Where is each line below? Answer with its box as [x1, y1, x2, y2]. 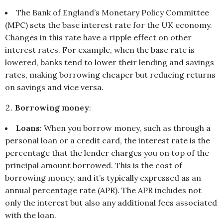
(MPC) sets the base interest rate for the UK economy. [5, 20, 212, 30]
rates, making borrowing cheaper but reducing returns [5, 70, 216, 80]
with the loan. [5, 210, 58, 221]
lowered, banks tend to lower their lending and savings [5, 57, 214, 68]
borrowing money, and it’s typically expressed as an [5, 173, 201, 183]
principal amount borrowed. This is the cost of [5, 160, 182, 171]
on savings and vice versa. [5, 82, 106, 93]
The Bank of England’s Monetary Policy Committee [16, 7, 209, 18]
